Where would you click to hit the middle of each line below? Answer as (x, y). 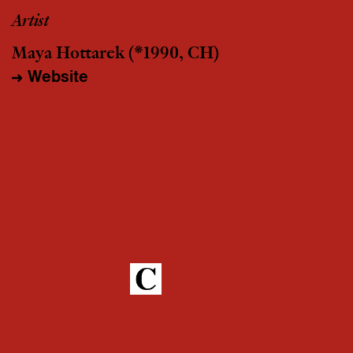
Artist (30, 22)
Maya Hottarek (68, 54)
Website (58, 76)
